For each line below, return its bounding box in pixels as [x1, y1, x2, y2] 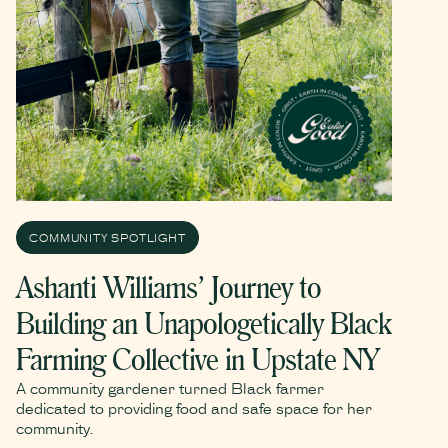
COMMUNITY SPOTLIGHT [29, 230, 186, 246]
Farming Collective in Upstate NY [16, 341, 379, 379]
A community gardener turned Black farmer [16, 377, 324, 399]
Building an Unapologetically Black [16, 305, 391, 343]
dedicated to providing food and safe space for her [16, 397, 372, 419]
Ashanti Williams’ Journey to [16, 269, 321, 307]
